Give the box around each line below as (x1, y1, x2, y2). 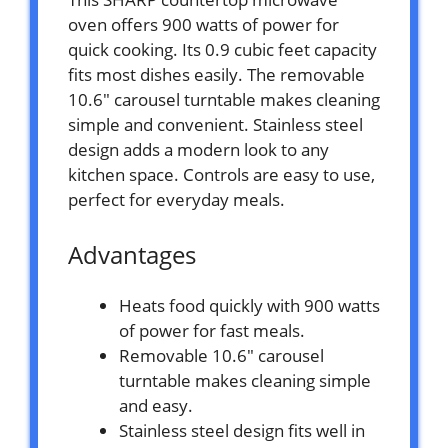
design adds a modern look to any (68, 137, 329, 161)
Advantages (68, 237, 196, 271)
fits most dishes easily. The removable (68, 62, 365, 86)
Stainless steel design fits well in (119, 418, 365, 442)
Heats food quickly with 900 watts (119, 293, 380, 317)
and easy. (119, 393, 193, 417)
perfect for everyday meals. (68, 187, 285, 211)
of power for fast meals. (119, 318, 305, 342)
